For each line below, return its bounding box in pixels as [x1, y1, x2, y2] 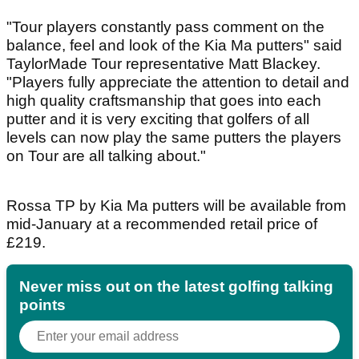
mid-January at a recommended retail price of [6, 215, 317, 232]
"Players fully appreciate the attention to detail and [6, 73, 349, 91]
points [19, 296, 66, 313]
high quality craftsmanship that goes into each [6, 91, 321, 109]
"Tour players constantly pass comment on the [6, 18, 325, 35]
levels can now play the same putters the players [6, 128, 341, 146]
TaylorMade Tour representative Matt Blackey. [6, 54, 321, 72]
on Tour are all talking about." [6, 147, 206, 164]
